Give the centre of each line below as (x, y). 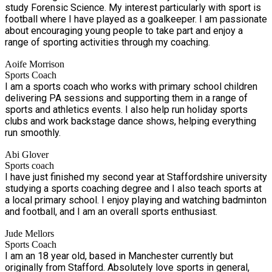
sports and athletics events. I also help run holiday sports (126, 109)
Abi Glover (27, 154)
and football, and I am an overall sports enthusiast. (111, 211)
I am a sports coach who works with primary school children (131, 86)
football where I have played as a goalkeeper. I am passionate (136, 19)
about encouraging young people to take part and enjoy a (124, 30)
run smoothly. (33, 132)
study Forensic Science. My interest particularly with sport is (133, 7)
